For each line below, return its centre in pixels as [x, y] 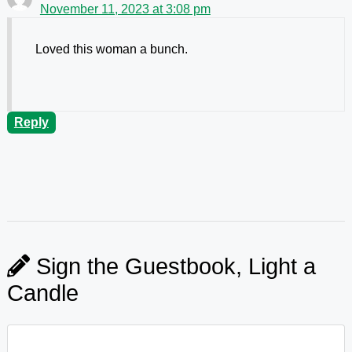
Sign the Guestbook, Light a [172, 267]
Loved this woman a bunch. [111, 49]
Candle [42, 293]
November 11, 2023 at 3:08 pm [125, 9]
